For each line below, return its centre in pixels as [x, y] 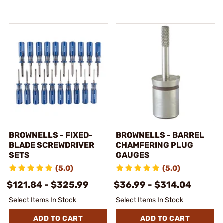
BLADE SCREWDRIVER [52, 145]
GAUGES [133, 155]
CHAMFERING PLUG [155, 145]
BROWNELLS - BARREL [160, 135]
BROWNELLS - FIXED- [51, 135]
